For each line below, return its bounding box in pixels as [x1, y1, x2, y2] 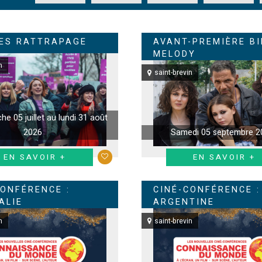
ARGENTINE [153, 196, 215, 209]
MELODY [153, 48, 196, 60]
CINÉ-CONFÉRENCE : [153, 184, 260, 196]
